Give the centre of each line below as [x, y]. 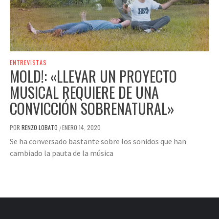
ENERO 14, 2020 [81, 128]
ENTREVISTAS [28, 63]
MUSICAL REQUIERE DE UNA [84, 92]
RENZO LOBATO [40, 128]
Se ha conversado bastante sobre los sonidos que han [98, 142]
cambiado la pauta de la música [62, 153]
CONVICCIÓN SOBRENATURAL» [92, 109]
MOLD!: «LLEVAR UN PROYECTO [93, 76]
